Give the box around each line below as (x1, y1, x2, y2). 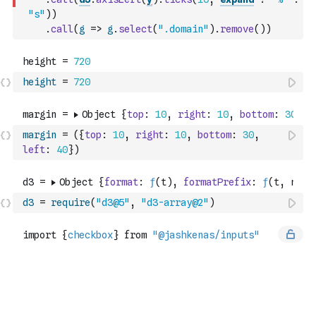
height (23, 76, 56, 87)
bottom (197, 129, 231, 140)
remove (220, 23, 254, 35)
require (51, 197, 90, 208)
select (119, 23, 152, 35)
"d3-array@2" (141, 197, 209, 208)
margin (23, 129, 56, 140)
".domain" (158, 23, 209, 35)
